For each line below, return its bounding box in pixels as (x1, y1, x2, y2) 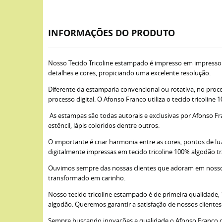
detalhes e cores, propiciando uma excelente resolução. (48, 68, 211, 77)
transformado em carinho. (48, 173, 125, 182)
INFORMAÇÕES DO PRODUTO (48, 27, 175, 39)
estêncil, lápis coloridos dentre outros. (48, 121, 160, 130)
